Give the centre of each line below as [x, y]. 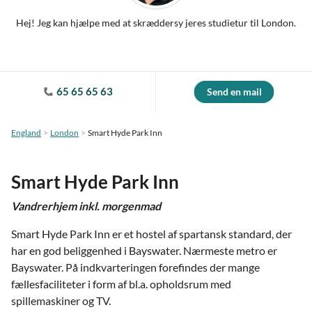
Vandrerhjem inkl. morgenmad [86, 206]
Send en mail [234, 92]
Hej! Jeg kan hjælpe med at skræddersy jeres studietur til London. [156, 23]
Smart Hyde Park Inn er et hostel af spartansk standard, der [151, 234]
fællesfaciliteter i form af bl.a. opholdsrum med [121, 284]
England [26, 133]
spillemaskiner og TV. [61, 301]
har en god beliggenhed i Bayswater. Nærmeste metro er [144, 250]
